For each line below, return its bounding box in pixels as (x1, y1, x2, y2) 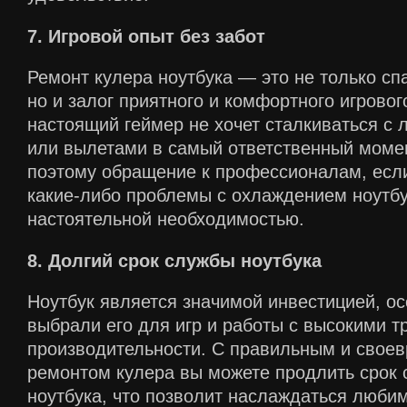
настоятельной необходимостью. (27, 209, 304, 230)
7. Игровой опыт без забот (27, 25, 265, 46)
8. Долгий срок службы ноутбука (27, 250, 322, 271)
